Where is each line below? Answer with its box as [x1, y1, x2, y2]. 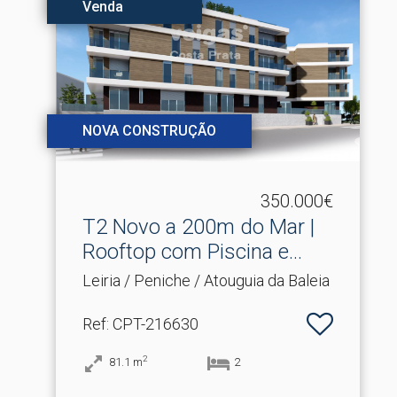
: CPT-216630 [105, 314, 198, 333]
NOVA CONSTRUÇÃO [82, 121, 216, 139]
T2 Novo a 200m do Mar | [82, 214, 315, 239]
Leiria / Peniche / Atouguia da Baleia [82, 270, 330, 290]
